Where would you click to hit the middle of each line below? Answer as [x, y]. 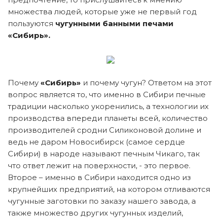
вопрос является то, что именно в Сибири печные [107, 94]
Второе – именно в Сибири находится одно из [99, 177]
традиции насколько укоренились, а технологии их [108, 106]
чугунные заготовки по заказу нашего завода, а [102, 201]
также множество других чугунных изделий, [95, 213]
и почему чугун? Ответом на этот [146, 82]
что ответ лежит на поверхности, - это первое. [99, 165]
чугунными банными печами [114, 23]
